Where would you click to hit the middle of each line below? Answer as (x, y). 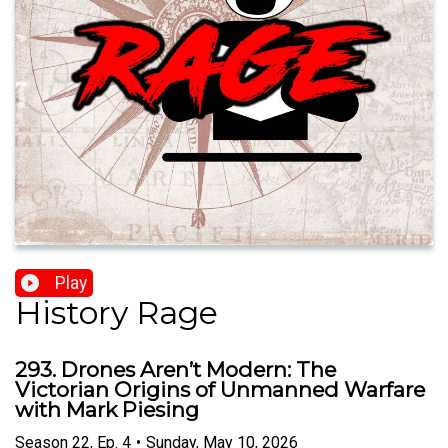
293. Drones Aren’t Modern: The (175, 370)
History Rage (116, 313)
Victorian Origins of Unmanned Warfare (220, 390)
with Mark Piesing (107, 410)
